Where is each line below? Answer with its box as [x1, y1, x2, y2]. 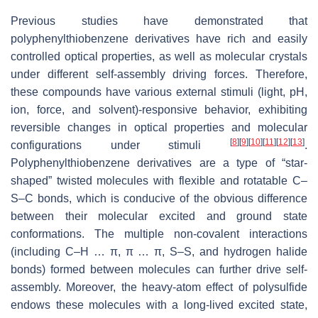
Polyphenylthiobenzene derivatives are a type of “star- [11, 156, 307, 169]
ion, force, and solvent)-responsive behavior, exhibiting [11, 103, 307, 116]
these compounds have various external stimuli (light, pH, [11, 85, 307, 98]
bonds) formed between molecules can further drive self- [11, 263, 307, 275]
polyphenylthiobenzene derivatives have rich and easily [11, 32, 307, 45]
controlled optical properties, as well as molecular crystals [11, 50, 307, 62]
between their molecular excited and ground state [11, 209, 307, 222]
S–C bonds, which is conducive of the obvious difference [11, 192, 307, 204]
